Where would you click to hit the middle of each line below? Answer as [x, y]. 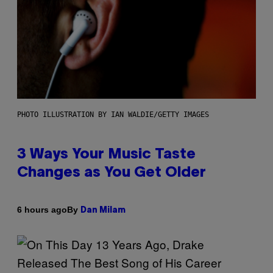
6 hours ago [42, 210]
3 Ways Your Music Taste [106, 154]
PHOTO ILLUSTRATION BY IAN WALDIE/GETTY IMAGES [113, 114]
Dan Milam [103, 210]
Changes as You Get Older [112, 173]
